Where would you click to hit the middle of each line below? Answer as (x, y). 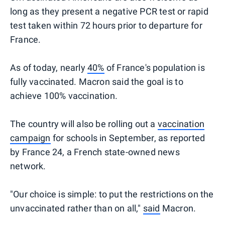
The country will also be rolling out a (84, 124)
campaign (30, 138)
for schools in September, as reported (128, 138)
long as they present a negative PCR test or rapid (109, 11)
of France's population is (154, 67)
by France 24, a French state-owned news (95, 152)
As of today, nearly (49, 67)
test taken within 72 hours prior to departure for (106, 25)
